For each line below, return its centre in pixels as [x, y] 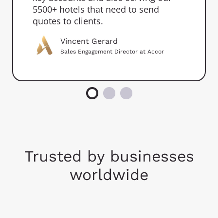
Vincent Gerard [89, 41]
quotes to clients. [68, 21]
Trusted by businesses [109, 156]
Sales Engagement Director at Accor [112, 51]
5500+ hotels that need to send [96, 9]
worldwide [109, 174]
